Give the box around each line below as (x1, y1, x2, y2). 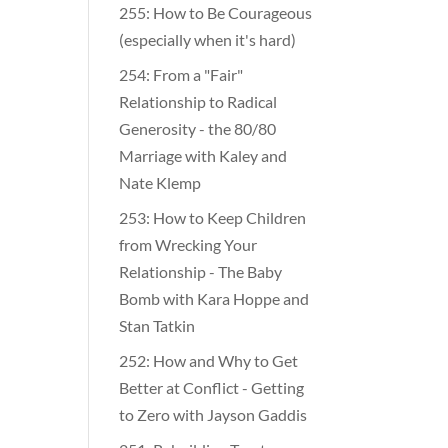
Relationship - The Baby (119, 260, 283, 280)
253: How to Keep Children (119, 206, 307, 226)
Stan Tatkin (119, 314, 196, 334)
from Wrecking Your (119, 233, 258, 253)
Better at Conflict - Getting (119, 376, 305, 396)
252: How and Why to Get (119, 349, 299, 369)
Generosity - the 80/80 (119, 117, 277, 137)
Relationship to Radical (119, 90, 278, 110)
